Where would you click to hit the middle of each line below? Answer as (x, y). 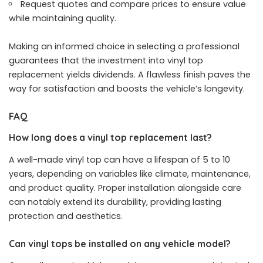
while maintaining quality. (63, 18)
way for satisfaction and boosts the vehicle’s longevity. (127, 88)
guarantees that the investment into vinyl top (106, 60)
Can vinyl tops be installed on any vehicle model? (120, 243)
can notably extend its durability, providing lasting (115, 202)
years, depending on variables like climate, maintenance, (130, 173)
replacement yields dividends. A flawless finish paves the (130, 74)
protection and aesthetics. (66, 216)
